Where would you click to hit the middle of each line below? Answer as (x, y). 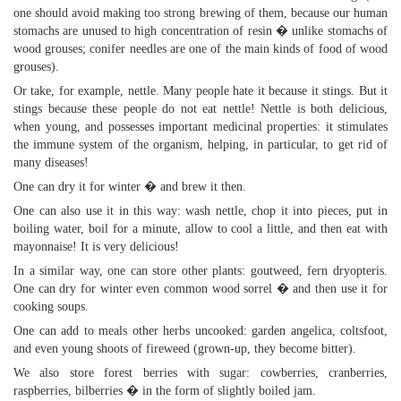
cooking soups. (51, 307)
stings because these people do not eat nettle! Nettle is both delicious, (200, 109)
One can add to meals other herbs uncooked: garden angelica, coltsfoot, (200, 331)
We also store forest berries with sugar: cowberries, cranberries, (200, 373)
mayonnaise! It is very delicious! (96, 247)
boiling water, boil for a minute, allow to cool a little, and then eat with (200, 229)
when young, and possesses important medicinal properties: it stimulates (200, 127)
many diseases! (51, 162)
